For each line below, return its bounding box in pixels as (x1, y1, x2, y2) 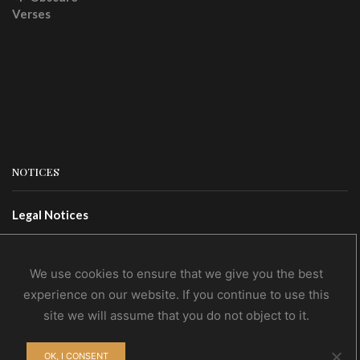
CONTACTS (12, 309, 68, 324)
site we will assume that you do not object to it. (43, 308, 310, 324)
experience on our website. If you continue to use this (23, 287, 330, 303)
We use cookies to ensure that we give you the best (30, 266, 324, 282)
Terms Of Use (12, 234, 88, 249)
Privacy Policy (12, 261, 89, 276)
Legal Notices (12, 207, 88, 222)
